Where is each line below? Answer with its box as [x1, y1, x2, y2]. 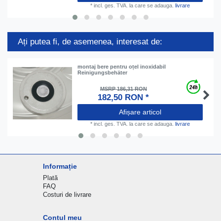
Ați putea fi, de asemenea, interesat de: [18, 37, 162, 47]
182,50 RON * [98, 93, 149, 103]
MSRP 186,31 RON [100, 86, 147, 92]
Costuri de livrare [42, 190, 91, 198]
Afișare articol [119, 108, 161, 116]
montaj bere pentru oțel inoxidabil [77, 63, 166, 70]
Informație [42, 162, 77, 170]
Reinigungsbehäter [77, 69, 128, 75]
